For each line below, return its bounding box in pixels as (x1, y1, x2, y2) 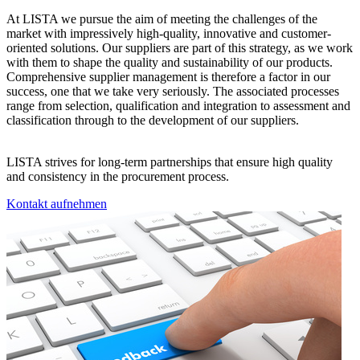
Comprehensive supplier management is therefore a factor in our (6, 70, 330, 84)
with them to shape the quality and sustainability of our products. (6, 55, 333, 70)
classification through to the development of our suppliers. (6, 113, 299, 128)
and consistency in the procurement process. (6, 170, 229, 184)
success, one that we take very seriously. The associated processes (6, 84, 339, 99)
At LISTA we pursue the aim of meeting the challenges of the (6, 12, 317, 27)
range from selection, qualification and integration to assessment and (6, 99, 350, 113)
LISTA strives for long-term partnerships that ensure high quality (6, 155, 333, 170)
